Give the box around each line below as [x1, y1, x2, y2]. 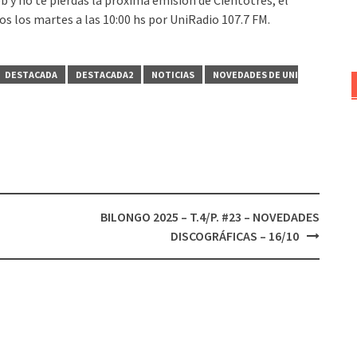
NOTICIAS [151, 68, 194, 80]
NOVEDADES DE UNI [213, 68, 298, 80]
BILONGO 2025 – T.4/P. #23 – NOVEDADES [100, 208, 320, 225]
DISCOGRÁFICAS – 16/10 [170, 227, 299, 244]
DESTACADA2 [76, 68, 133, 80]
